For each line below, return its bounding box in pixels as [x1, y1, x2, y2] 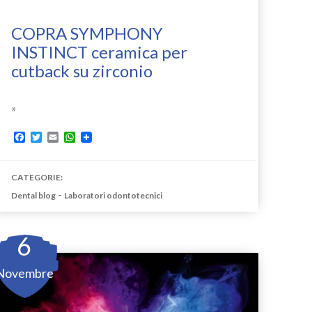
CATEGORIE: [10, 171, 63, 182]
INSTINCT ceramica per [10, 41, 187, 62]
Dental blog [10, 189, 56, 201]
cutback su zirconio [10, 60, 153, 81]
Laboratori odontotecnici [63, 189, 162, 201]
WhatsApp [75, 130, 123, 143]
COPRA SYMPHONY [10, 22, 163, 43]
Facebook [24, 130, 68, 143]
